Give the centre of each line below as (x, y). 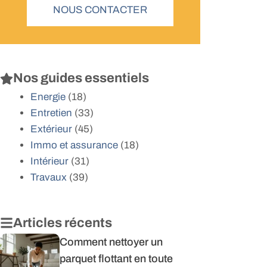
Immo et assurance (74, 145)
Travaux (49, 177)
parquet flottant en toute (116, 258)
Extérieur (51, 129)
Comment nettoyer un (111, 242)
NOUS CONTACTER (100, 10)
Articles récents (63, 223)
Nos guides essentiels (81, 78)
